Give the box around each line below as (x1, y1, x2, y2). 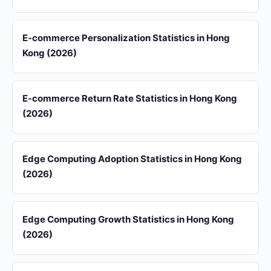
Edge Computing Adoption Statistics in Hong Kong (22, 153, 242, 165)
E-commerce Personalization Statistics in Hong (22, 32, 230, 44)
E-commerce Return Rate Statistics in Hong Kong (22, 93, 237, 104)
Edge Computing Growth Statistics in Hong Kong (22, 214, 234, 225)
